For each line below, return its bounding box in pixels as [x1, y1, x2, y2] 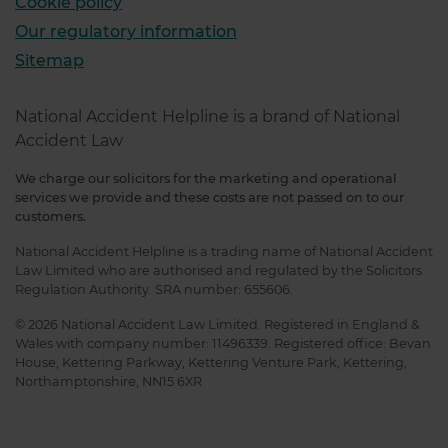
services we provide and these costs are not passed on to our [15, 189, 404, 205]
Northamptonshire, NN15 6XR [15, 373, 202, 389]
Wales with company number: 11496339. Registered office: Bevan [15, 335, 431, 351]
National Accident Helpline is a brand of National [15, 106, 400, 126]
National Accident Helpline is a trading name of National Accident [15, 243, 433, 259]
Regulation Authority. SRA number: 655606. [15, 281, 293, 297]
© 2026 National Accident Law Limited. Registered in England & [15, 316, 420, 332]
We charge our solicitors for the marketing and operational [15, 170, 397, 186]
